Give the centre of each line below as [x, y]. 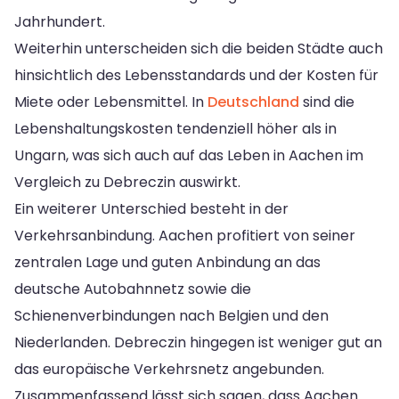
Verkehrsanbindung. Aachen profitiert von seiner [185, 235]
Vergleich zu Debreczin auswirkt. [127, 182]
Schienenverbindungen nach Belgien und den [171, 315]
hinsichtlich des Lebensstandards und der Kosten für [196, 75]
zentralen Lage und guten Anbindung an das [167, 262]
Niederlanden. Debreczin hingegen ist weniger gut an [198, 342]
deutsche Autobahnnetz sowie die [133, 289]
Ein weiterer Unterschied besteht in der [151, 208]
